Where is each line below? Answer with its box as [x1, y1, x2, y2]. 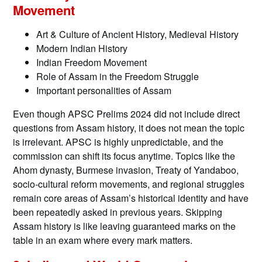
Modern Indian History [36, 41, 128, 55]
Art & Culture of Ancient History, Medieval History [36, 27, 239, 41]
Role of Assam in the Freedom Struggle [36, 69, 199, 83]
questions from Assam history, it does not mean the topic [13, 120, 245, 135]
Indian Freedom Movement [36, 55, 147, 69]
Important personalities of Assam [36, 83, 172, 97]
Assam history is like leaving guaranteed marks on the [13, 219, 236, 233]
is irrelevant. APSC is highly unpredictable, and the [13, 135, 224, 149]
